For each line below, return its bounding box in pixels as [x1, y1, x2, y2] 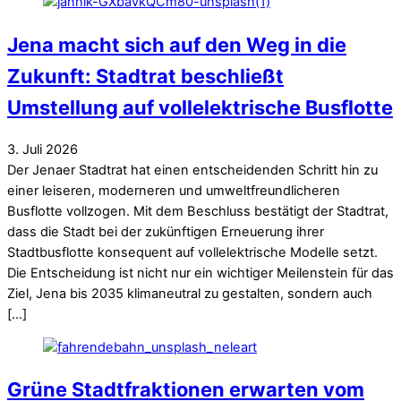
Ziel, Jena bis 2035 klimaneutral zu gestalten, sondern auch [7, 285, 372, 302]
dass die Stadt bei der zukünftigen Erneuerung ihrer [7, 223, 324, 240]
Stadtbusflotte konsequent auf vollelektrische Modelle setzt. [7, 243, 378, 260]
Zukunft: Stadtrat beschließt [7, 64, 284, 88]
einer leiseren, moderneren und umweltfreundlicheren [7, 182, 340, 199]
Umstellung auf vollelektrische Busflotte [7, 95, 393, 119]
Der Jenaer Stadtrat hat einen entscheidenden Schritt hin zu [7, 161, 378, 178]
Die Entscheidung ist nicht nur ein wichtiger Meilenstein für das [7, 264, 394, 281]
